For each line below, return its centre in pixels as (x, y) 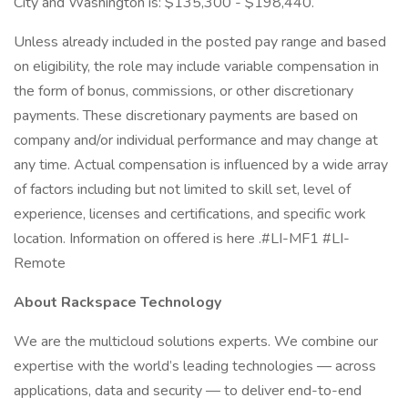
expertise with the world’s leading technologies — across (195, 366)
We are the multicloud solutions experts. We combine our (196, 342)
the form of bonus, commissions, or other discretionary (184, 91)
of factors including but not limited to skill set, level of (182, 189)
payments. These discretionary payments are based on (186, 116)
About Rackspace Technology (117, 302)
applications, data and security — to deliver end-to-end (188, 391)
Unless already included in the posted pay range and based (200, 42)
